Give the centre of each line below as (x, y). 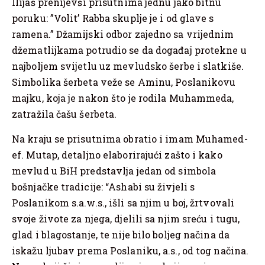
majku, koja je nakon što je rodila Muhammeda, (123, 98)
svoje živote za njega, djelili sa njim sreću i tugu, (126, 218)
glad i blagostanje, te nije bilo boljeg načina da (121, 234)
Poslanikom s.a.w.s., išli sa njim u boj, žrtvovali (123, 202)
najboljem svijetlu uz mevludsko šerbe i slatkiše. (128, 66)
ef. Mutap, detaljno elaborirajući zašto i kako (117, 154)
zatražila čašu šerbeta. (64, 114)
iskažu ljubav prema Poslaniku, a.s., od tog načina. (130, 250)
